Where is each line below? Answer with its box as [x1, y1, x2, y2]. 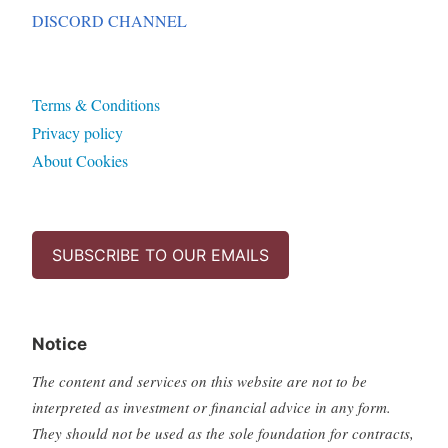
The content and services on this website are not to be [31, 371, 367, 392]
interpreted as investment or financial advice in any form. [31, 397, 391, 418]
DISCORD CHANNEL [31, 10, 187, 32]
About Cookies [31, 150, 128, 172]
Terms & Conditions [31, 94, 160, 116]
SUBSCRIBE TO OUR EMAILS [51, 245, 269, 266]
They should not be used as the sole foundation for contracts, [31, 423, 414, 444]
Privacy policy [31, 122, 123, 144]
